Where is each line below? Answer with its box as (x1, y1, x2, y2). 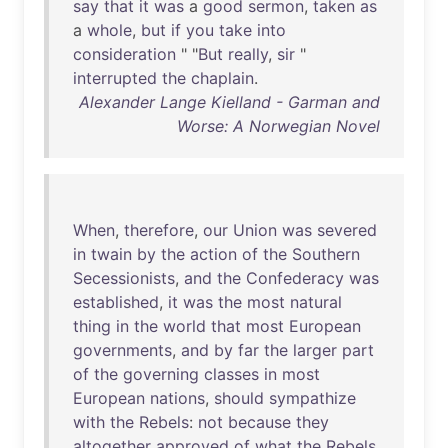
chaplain (191, 68, 254, 88)
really (228, 44, 268, 64)
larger (293, 340, 337, 360)
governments (73, 340, 172, 360)
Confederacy (246, 268, 344, 288)
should (214, 388, 264, 408)
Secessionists (73, 268, 175, 288)
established (73, 292, 159, 312)
